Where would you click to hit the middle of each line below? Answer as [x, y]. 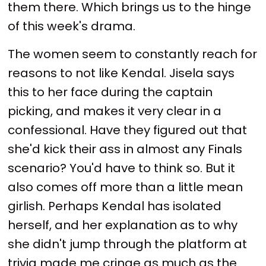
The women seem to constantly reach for [133, 54]
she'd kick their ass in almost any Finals [125, 149]
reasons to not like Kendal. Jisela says [121, 73]
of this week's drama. [72, 26]
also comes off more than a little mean [126, 187]
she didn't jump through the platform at [128, 244]
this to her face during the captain [110, 92]
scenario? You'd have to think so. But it [122, 168]
